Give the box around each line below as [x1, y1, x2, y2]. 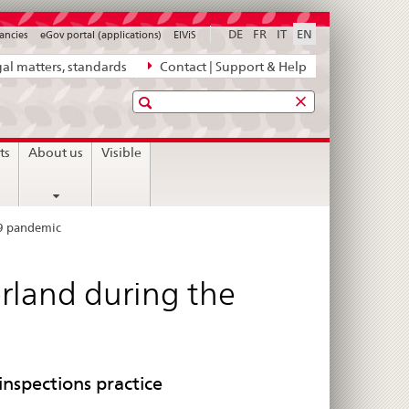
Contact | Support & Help [157, 59, 307, 75]
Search [131, 89, 194, 114]
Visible [101, 144, 142, 160]
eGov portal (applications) [39, 28, 162, 42]
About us [28, 144, 84, 160]
